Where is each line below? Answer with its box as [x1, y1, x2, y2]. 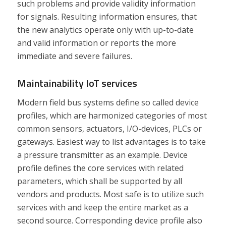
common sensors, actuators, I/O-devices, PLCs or [17, 123, 202, 134]
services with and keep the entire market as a [17, 201, 188, 213]
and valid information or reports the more [17, 37, 176, 49]
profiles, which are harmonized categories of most [17, 109, 207, 121]
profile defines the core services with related [17, 162, 184, 174]
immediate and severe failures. [17, 50, 132, 62]
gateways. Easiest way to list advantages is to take [17, 136, 206, 147]
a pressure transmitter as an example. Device [17, 149, 188, 160]
